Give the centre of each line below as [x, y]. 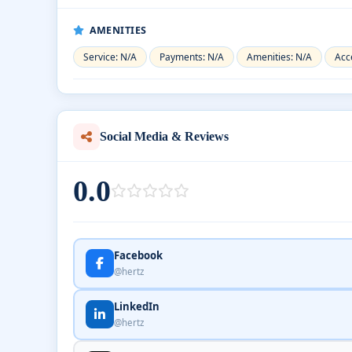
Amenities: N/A [279, 57]
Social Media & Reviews [164, 136]
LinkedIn [136, 306]
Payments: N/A [192, 57]
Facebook [138, 255]
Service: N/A [110, 57]
